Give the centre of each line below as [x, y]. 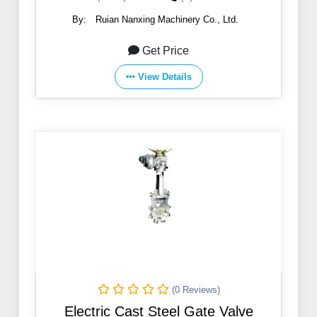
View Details [165, 77]
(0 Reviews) [196, 290]
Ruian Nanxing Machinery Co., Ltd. [167, 20]
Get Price [166, 51]
